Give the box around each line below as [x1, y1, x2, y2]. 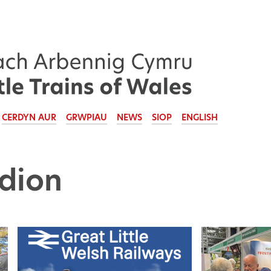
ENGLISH [181, 111, 218, 123]
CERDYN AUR [2, 111, 56, 123]
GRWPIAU [66, 111, 107, 123]
